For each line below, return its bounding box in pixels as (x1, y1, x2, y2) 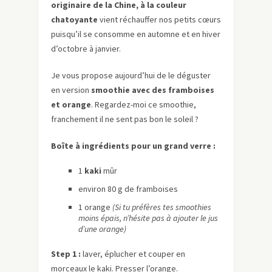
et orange (51, 99, 91, 110)
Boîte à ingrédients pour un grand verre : (51, 140, 216, 152)
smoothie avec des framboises (91, 84, 214, 96)
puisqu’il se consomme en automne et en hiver (51, 29, 220, 40)
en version (51, 84, 91, 96)
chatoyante (51, 14, 98, 25)
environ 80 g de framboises (78, 183, 178, 195)
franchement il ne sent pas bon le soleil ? (51, 114, 199, 125)
